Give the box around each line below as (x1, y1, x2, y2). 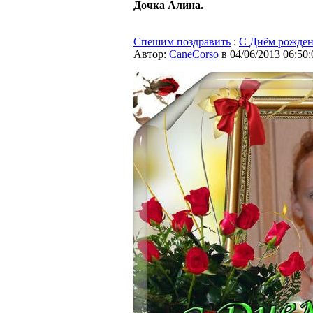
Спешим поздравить (133, 36, 231, 48)
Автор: (133, 48, 169, 60)
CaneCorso (169, 48, 219, 60)
